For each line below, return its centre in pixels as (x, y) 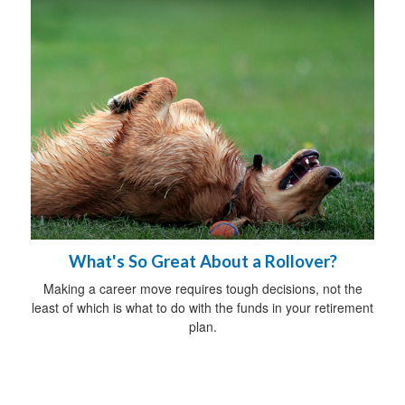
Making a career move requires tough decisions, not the (202, 288)
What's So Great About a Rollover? (202, 261)
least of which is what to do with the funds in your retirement (202, 307)
